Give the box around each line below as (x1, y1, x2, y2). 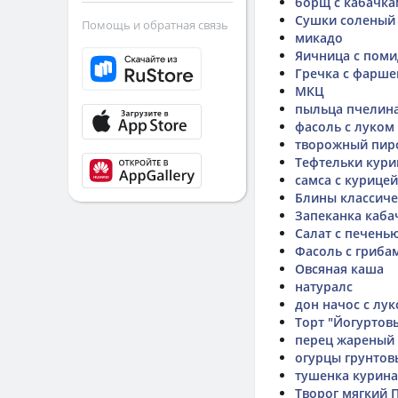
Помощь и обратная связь (82, 17, 228, 33)
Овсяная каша (295, 260, 384, 277)
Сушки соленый (295, 12, 395, 28)
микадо (295, 29, 343, 46)
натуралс (295, 278, 353, 295)
